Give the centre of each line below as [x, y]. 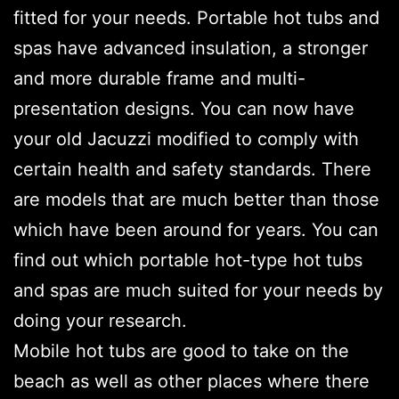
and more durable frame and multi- [159, 79]
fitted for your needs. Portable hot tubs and [196, 18]
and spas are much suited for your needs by [198, 291]
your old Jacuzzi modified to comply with [186, 139]
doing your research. [100, 321]
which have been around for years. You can [196, 230]
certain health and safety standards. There [192, 170]
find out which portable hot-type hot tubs [188, 261]
